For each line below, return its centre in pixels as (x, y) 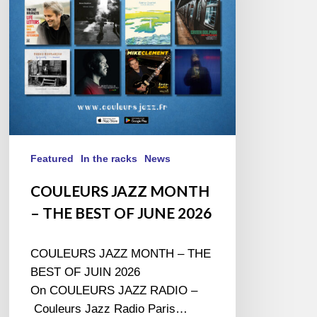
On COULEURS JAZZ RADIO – (114, 290)
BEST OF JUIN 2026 (86, 272)
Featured (52, 158)
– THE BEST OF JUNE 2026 (121, 212)
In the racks (109, 158)
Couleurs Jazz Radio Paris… (109, 309)
